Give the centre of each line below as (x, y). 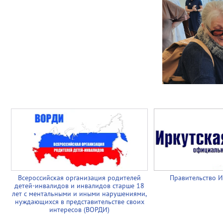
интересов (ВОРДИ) (79, 210)
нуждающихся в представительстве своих (79, 202)
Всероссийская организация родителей (79, 178)
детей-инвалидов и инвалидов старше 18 (79, 186)
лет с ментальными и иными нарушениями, (79, 194)
